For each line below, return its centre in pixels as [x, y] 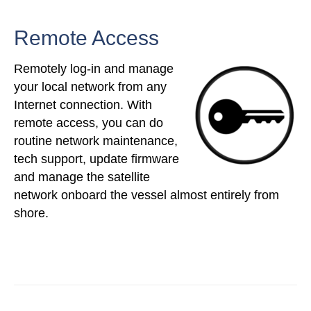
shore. [31, 213]
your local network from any [90, 87]
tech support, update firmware [96, 159]
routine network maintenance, [96, 141]
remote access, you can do [89, 123]
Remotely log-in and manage [94, 69]
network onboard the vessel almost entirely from [146, 195]
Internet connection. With [83, 105]
